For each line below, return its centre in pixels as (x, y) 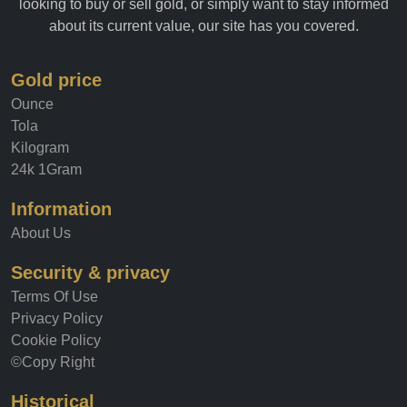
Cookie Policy (56, 341)
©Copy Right (53, 362)
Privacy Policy (57, 319)
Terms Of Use (55, 297)
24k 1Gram (46, 170)
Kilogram (40, 148)
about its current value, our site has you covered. (203, 26)
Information (61, 209)
